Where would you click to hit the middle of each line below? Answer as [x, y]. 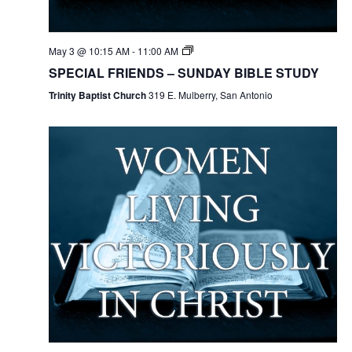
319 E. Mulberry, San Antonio [210, 95]
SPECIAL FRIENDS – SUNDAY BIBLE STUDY [183, 73]
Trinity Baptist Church [98, 95]
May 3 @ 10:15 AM [89, 51]
